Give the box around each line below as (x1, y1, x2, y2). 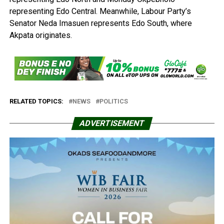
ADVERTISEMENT (78, 118, 146, 128)
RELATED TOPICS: (9, 97, 63, 105)
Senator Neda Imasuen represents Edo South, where (9, 18, 192, 28)
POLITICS (99, 97, 128, 105)
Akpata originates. (9, 30, 72, 40)
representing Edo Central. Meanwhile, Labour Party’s (9, 6, 191, 16)
